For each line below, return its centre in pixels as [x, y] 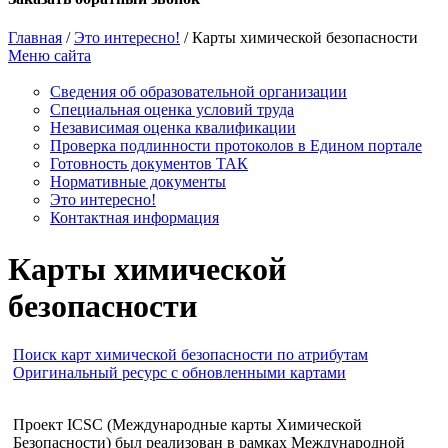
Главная [35, 38]
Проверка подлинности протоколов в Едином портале [236, 146]
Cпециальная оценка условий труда [172, 110]
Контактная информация [134, 218]
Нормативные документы [138, 182]
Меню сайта [49, 56]
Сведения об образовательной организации [198, 92]
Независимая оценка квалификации [173, 128]
